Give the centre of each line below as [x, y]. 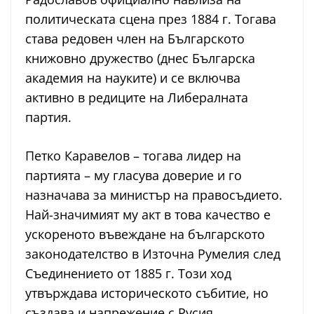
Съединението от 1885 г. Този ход [128, 274]
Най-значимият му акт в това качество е [148, 215]
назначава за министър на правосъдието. [154, 195]
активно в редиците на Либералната [137, 98]
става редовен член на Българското [135, 39]
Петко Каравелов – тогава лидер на [133, 156]
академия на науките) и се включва [133, 78]
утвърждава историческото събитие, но [147, 293]
